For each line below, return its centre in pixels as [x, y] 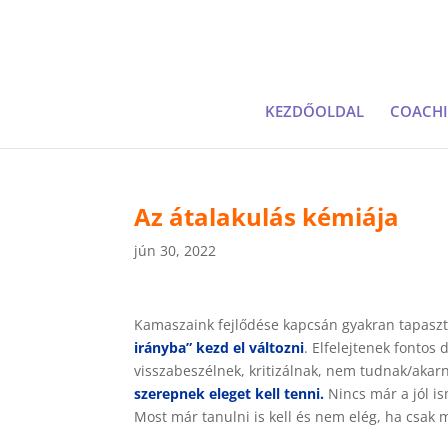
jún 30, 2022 [175, 250]
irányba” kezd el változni [219, 347]
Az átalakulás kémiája [267, 216]
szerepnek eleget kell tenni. [229, 393]
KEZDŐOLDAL [314, 111]
